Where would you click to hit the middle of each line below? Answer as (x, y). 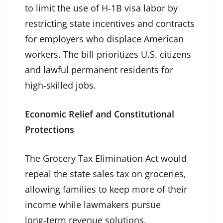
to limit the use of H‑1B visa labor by (101, 8)
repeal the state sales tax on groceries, (106, 174)
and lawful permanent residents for (99, 70)
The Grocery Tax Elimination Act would (106, 159)
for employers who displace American (104, 39)
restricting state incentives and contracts (110, 24)
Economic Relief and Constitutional (100, 114)
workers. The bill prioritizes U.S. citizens (108, 55)
